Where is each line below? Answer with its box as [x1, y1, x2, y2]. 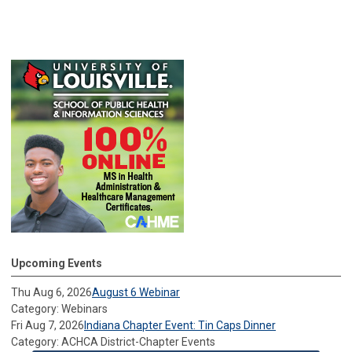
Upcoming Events [11, 256, 102, 269]
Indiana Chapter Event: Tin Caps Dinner [84, 318, 276, 332]
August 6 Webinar [92, 285, 180, 299]
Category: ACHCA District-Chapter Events [11, 335, 215, 348]
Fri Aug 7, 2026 [11, 318, 84, 332]
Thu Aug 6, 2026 [11, 285, 92, 299]
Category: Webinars [11, 302, 108, 315]
